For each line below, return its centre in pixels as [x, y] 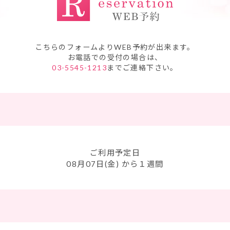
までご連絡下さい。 [142, 68]
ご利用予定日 [115, 152]
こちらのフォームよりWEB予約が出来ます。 [115, 47]
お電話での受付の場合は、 [115, 57]
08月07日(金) [94, 164]
